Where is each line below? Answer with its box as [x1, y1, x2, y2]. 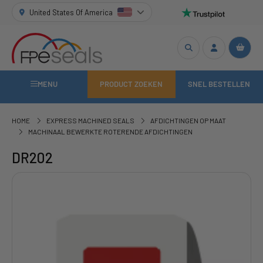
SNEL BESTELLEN [188, 79, 251, 89]
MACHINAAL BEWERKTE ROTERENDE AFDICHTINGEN [28, 127, 193, 136]
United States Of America [29, 7, 113, 17]
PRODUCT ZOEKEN [100, 79, 163, 89]
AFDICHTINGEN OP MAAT [150, 116, 227, 125]
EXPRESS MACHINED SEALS [46, 116, 134, 125]
